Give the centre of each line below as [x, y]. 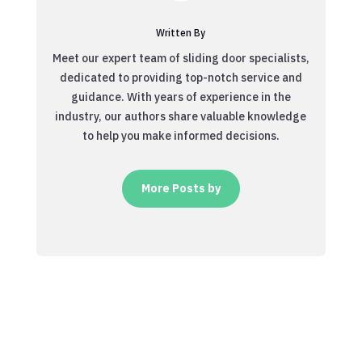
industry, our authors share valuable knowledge [181, 116]
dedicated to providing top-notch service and [181, 77]
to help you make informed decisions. [181, 135]
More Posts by [181, 188]
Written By [181, 32]
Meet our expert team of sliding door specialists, [181, 58]
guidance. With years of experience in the [181, 97]
